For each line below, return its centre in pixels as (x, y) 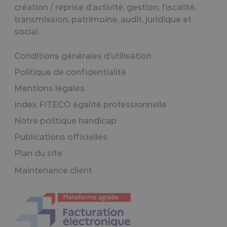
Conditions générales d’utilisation (83, 56)
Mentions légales (49, 89)
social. (27, 32)
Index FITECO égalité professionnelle (90, 105)
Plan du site (38, 154)
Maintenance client (53, 171)
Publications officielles (61, 137)
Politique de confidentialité (70, 72)
